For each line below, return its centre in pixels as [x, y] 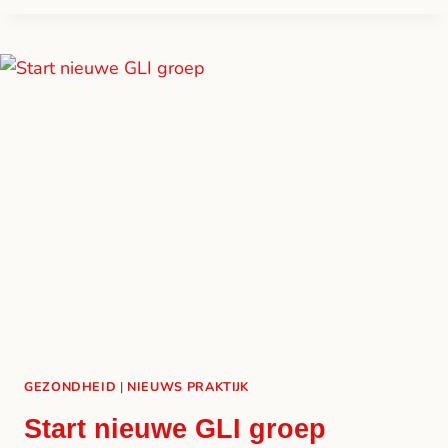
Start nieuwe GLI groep [175, 429]
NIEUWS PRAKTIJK [188, 386]
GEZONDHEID [70, 386]
